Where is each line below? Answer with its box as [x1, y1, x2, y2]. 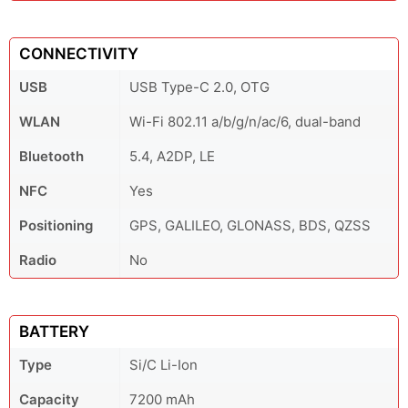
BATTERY [19, 322, 89, 341]
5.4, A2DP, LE [129, 148, 215, 165]
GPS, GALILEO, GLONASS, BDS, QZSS [129, 217, 371, 234]
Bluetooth [19, 148, 84, 165]
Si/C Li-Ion [129, 356, 198, 373]
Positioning [19, 217, 93, 234]
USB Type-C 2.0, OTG [129, 78, 270, 96]
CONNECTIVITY [19, 45, 138, 63]
